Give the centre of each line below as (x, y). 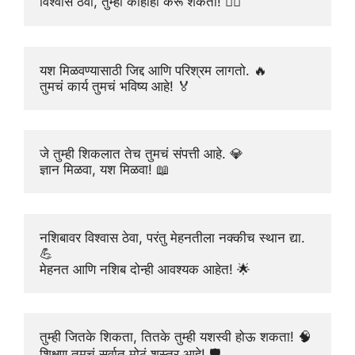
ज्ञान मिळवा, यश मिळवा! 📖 (105, 170)
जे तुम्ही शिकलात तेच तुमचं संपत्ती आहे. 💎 (141, 154)
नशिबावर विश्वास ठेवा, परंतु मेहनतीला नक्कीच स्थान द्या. (172, 237)
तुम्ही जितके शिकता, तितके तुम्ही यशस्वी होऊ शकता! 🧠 (176, 337)
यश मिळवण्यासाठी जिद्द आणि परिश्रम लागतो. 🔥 (153, 70)
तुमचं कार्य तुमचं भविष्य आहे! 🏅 (115, 86)
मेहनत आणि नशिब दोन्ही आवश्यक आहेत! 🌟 (145, 269)
